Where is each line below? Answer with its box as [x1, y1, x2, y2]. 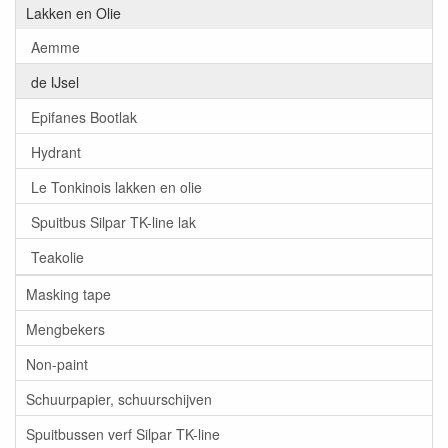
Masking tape [26, 283, 111, 304]
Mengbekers [26, 318, 105, 339]
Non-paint [26, 353, 88, 374]
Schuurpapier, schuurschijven [26, 388, 212, 409]
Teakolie [31, 246, 84, 267]
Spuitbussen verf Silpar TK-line [26, 423, 220, 444]
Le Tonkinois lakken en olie [31, 176, 202, 197]
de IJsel [31, 71, 79, 92]
